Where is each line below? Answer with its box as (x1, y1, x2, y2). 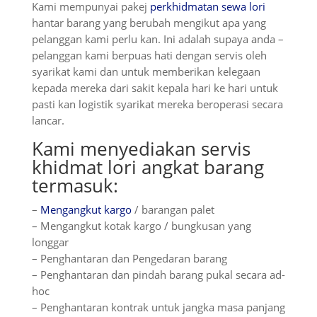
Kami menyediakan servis (31, 136, 250, 161)
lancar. (31, 113, 64, 127)
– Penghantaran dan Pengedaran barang (31, 251, 227, 265)
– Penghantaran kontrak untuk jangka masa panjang (31, 300, 285, 314)
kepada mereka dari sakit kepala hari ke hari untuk (31, 81, 278, 95)
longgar (31, 235, 69, 249)
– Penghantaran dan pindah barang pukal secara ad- (31, 267, 285, 282)
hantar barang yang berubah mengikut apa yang (31, 16, 266, 30)
